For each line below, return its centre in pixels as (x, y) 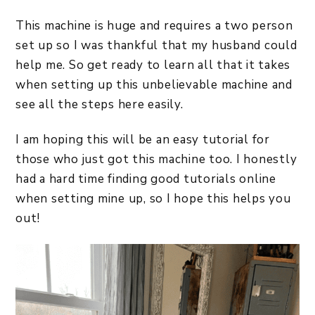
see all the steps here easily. (101, 104)
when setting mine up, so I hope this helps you (153, 199)
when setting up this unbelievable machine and (154, 85)
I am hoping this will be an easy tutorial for (143, 140)
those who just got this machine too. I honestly (156, 159)
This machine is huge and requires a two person (154, 26)
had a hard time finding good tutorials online (146, 179)
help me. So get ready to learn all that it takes (153, 65)
